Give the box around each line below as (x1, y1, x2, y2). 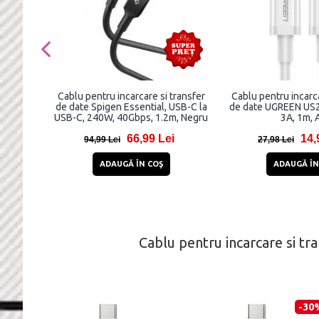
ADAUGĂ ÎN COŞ (99, 159, 163, 168)
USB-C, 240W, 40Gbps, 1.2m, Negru (54, 112, 208, 123)
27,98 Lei (258, 135, 294, 145)
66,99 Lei (127, 132, 174, 145)
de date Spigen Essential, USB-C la (55, 101, 207, 113)
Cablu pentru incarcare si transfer (57, 90, 205, 102)
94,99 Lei (84, 135, 120, 145)
